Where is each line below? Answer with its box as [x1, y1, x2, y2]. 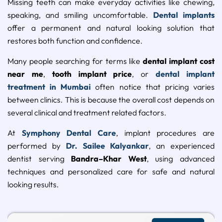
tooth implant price [52, 68, 132, 79]
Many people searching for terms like [7, 55, 143, 66]
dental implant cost [143, 55, 215, 66]
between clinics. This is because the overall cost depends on [7, 94, 215, 105]
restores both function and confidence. [7, 35, 143, 46]
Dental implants [153, 9, 215, 20]
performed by [7, 140, 66, 151]
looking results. [7, 179, 59, 189]
